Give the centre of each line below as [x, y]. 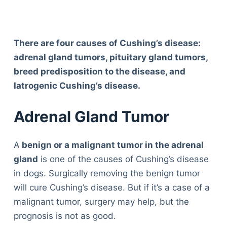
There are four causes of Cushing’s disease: [107, 43]
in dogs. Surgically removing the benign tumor [107, 174]
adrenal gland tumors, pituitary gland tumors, [110, 57]
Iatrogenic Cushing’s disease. [77, 85]
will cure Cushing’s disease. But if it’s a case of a [111, 188]
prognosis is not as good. [65, 216]
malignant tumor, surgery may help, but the [101, 202]
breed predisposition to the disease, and [99, 71]
